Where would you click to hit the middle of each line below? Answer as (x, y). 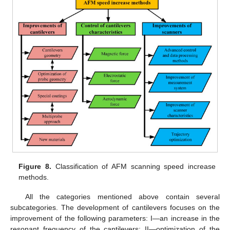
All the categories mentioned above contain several (122, 197)
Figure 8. (35, 167)
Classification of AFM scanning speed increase (133, 167)
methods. (34, 177)
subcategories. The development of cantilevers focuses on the (115, 208)
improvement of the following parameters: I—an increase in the (115, 218)
